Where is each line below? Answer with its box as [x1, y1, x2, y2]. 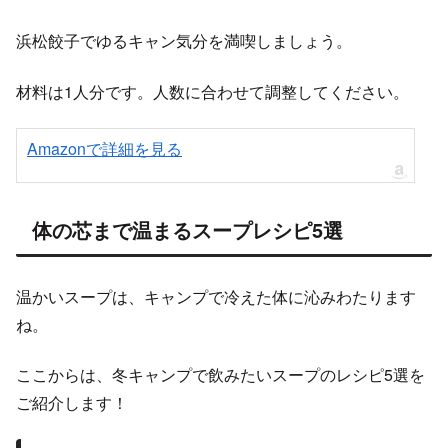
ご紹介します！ [16, 390, 128, 414]
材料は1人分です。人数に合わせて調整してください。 [16, 79, 409, 103]
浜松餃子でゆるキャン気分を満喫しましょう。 [16, 29, 352, 53]
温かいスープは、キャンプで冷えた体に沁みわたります [16, 284, 416, 308]
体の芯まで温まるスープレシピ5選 [32, 215, 343, 245]
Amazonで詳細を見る [27, 136, 182, 160]
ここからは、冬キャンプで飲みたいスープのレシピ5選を [16, 362, 425, 386]
